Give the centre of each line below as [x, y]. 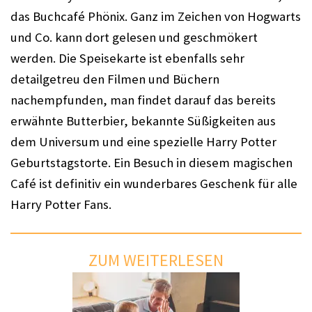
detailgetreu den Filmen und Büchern [115, 79]
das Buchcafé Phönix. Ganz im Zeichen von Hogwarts [156, 16]
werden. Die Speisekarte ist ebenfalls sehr [127, 58]
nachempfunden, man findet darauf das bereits [143, 100]
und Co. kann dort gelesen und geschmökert [134, 37]
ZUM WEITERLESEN [156, 260]
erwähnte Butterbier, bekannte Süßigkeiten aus [143, 121]
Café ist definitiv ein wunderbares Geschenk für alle [154, 184]
